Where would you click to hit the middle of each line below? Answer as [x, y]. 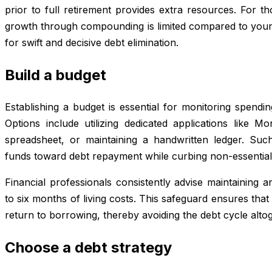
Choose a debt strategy [88, 248]
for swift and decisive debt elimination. [92, 42]
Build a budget [56, 75]
